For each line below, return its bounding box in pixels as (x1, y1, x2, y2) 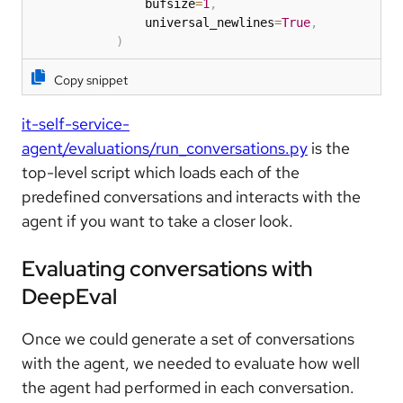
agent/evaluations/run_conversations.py (22, 137, 308, 158)
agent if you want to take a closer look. (22, 210, 293, 231)
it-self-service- (22, 112, 130, 134)
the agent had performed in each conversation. (22, 376, 354, 398)
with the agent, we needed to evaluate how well (22, 352, 360, 373)
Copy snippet (54, 71, 128, 88)
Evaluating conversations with (22, 254, 313, 282)
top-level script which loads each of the (22, 161, 300, 183)
